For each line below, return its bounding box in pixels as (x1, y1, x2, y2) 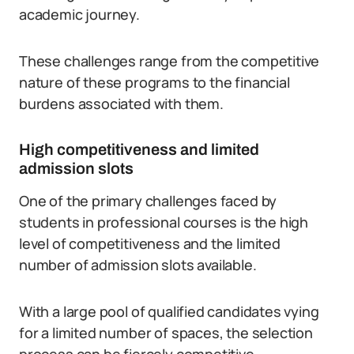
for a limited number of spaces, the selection (19, 323, 313, 342)
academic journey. (19, 5, 140, 24)
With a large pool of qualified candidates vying (19, 302, 319, 321)
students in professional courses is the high (19, 213, 309, 232)
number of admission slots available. (19, 255, 257, 274)
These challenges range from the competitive (19, 51, 320, 70)
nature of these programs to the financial (19, 73, 290, 92)
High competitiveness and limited (19, 141, 259, 158)
